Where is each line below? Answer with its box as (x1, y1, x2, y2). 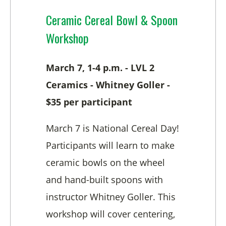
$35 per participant (46, 96, 132, 108)
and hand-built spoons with (46, 174, 163, 186)
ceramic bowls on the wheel (46, 156, 165, 169)
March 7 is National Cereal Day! (46, 122, 179, 135)
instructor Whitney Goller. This (46, 191, 176, 203)
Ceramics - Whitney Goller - (46, 79, 170, 91)
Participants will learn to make (46, 139, 175, 152)
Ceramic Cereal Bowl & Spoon (46, 11, 178, 29)
